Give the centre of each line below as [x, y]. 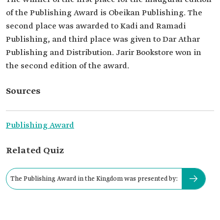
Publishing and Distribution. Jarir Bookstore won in [104, 53]
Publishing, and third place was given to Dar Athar [103, 40]
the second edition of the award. [68, 66]
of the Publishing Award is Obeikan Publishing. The [104, 13]
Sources [23, 91]
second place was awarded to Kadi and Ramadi [96, 26]
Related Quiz [35, 151]
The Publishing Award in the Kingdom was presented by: [94, 179]
